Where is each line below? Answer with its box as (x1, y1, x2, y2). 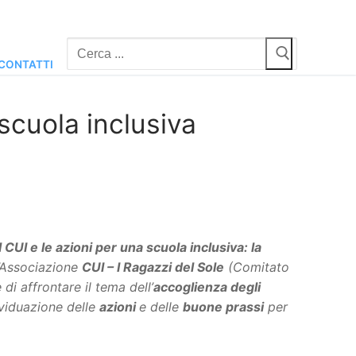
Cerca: (67, 39, 106, 56)
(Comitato (224, 258, 289, 275)
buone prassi (183, 298, 264, 315)
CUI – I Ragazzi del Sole (82, 258, 224, 275)
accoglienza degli (153, 278, 261, 295)
